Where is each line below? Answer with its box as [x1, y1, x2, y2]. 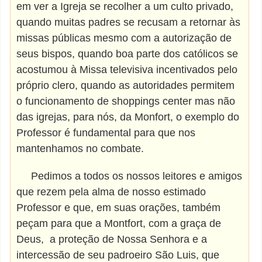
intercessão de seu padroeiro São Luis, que [16, 249, 220, 261]
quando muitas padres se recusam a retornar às [16, 16, 241, 28]
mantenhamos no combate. [16, 143, 144, 154]
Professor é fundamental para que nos [16, 127, 196, 139]
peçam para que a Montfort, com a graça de [16, 218, 222, 229]
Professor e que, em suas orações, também [16, 202, 221, 213]
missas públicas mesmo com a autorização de [16, 32, 232, 44]
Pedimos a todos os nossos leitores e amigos [16, 170, 243, 182]
